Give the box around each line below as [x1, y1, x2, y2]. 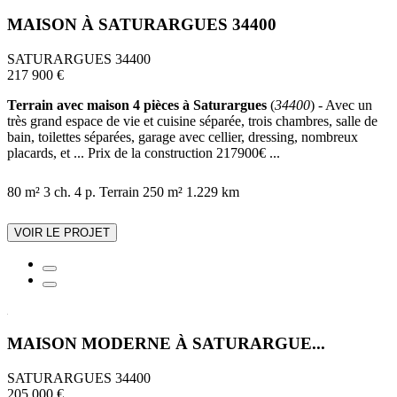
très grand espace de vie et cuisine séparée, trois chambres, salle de [7, 113, 378, 128]
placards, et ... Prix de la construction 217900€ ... [7, 144, 280, 160]
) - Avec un [310, 97, 372, 113]
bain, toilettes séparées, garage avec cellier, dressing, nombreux [7, 128, 358, 144]
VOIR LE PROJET [14, 225, 110, 239]
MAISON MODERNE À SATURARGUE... [7, 334, 325, 354]
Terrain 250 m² [99, 183, 183, 199]
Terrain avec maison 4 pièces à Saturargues [7, 97, 267, 113]
